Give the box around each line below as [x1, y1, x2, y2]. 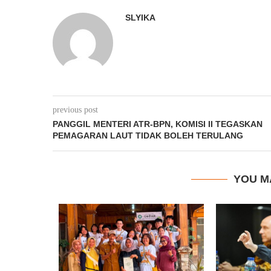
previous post [53, 105, 98, 114]
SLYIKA [125, 13, 155, 22]
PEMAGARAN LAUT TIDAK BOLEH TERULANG [53, 131, 243, 140]
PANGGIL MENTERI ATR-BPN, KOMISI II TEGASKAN [53, 119, 263, 129]
